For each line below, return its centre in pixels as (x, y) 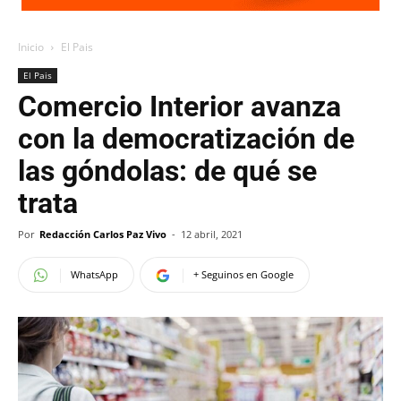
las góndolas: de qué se (167, 171)
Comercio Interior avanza (179, 107)
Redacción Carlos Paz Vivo (103, 234)
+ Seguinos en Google (243, 274)
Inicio (31, 47)
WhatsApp (94, 274)
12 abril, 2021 (212, 234)
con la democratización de (186, 139)
